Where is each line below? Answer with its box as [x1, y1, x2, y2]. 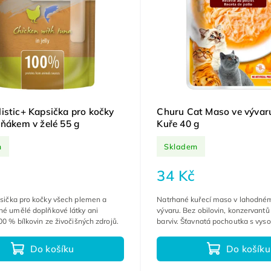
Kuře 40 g [157, 118, 200, 130]
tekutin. [157, 227, 183, 237]
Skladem [164, 141, 198, 151]
